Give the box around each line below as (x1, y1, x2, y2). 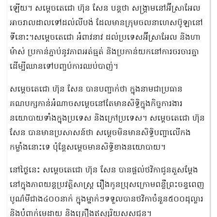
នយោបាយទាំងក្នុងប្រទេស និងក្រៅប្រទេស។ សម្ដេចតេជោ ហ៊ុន (10, 113, 205, 124)
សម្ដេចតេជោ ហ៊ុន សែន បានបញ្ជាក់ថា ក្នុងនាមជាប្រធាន (10, 84, 183, 95)
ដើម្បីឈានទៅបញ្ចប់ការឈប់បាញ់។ (10, 61, 118, 73)
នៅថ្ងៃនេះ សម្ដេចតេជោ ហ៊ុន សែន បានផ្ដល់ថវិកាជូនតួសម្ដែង (10, 165, 198, 176)
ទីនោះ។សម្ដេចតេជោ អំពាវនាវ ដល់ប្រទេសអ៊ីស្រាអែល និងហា (10, 32, 201, 44)
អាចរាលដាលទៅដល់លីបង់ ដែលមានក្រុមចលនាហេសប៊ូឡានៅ (10, 17, 203, 29)
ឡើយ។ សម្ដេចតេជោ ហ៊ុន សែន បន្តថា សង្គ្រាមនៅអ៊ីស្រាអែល (10, 3, 201, 15)
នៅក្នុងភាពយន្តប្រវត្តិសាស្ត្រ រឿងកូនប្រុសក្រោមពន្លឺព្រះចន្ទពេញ (10, 179, 204, 191)
